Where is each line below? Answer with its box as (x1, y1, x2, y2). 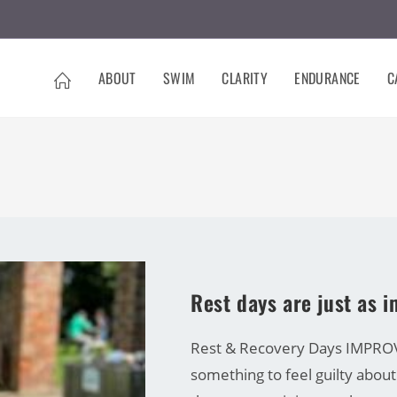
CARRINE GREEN (191, 265, 282, 280)
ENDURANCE (294, 67, 361, 89)
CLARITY (222, 67, 269, 89)
